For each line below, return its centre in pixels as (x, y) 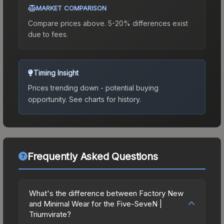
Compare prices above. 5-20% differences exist (108, 23)
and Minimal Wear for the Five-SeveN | (95, 203)
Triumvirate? (50, 214)
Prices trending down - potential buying (93, 87)
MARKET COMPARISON (71, 8)
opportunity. (47, 99)
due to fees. (48, 34)
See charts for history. (104, 99)
